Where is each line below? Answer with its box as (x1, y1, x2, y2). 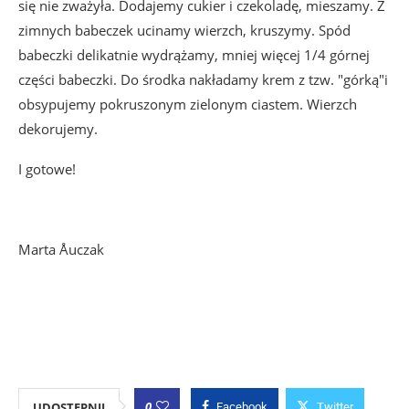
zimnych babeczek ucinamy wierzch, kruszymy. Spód (18, 21, 351, 40)
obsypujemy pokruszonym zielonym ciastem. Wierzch (18, 95, 357, 114)
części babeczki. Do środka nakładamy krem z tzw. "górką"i (18, 70, 388, 89)
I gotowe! (18, 160, 76, 179)
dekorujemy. (18, 120, 98, 139)
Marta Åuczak (18, 240, 104, 259)
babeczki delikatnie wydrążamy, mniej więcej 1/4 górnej (18, 46, 370, 65)
